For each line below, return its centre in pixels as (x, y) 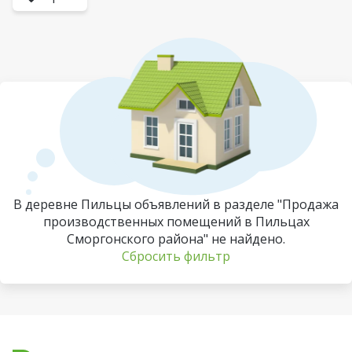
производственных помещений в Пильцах (176, 222)
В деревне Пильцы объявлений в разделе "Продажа (176, 204)
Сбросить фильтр (176, 256)
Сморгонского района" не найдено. (176, 239)
